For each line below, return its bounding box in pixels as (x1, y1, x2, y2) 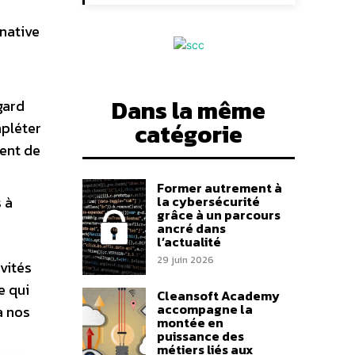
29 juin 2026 (156, 252, 214, 267)
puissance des (156, 326, 244, 346)
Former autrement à (156, 177, 282, 197)
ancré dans (156, 218, 226, 238)
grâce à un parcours (156, 204, 281, 224)
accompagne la (156, 300, 253, 319)
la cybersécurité (156, 191, 260, 211)
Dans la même (112, 93, 265, 128)
